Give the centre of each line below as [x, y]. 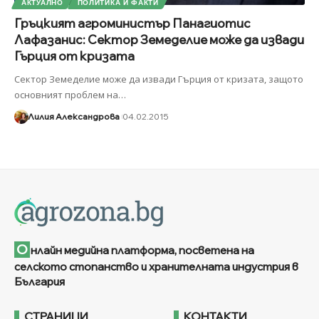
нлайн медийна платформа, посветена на [142, 251]
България [40, 282]
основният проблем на [66, 94]
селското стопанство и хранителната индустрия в [156, 267]
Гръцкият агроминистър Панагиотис [132, 23]
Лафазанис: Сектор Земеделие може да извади [159, 39]
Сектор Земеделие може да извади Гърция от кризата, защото [159, 79]
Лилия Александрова [73, 116]
